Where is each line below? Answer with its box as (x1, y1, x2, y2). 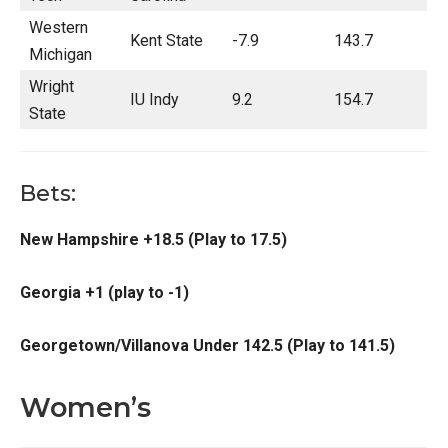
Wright (29, 77, 74, 96)
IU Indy (130, 90, 179, 109)
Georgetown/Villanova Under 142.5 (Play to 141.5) (20, 336, 395, 355)
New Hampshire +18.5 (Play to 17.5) (20, 230, 287, 249)
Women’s (20, 391, 151, 424)
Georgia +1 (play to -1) (20, 283, 189, 302)
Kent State (130, 31, 203, 50)
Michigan (29, 45, 92, 64)
